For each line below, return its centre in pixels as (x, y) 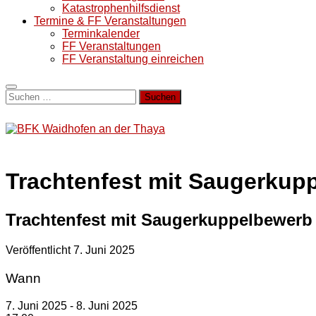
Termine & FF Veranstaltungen (110, 21)
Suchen (24, 95)
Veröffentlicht (39, 250)
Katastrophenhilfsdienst (121, 8)
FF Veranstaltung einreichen (133, 59)
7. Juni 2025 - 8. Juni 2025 (77, 305)
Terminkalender (101, 34)
